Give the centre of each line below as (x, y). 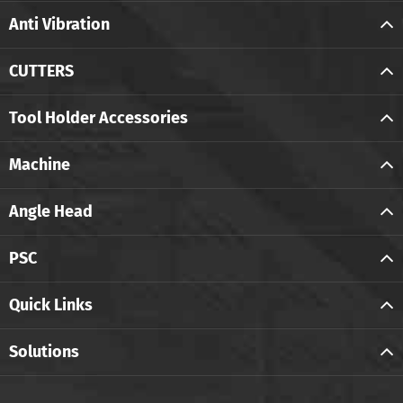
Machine (40, 164)
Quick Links (51, 304)
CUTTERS (41, 71)
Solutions (44, 351)
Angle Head (51, 211)
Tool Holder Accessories (99, 117)
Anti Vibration (59, 24)
